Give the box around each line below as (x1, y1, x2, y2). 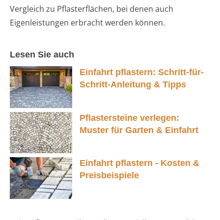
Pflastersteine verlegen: (80, 112, 179, 123)
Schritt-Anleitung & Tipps (80, 80, 186, 90)
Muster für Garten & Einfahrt (80, 125, 198, 135)
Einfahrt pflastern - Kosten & (80, 158, 199, 168)
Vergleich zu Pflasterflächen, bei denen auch (10, 3, 173, 15)
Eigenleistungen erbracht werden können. (10, 17, 165, 28)
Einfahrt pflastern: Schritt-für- (80, 67, 204, 78)
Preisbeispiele (80, 170, 139, 181)
